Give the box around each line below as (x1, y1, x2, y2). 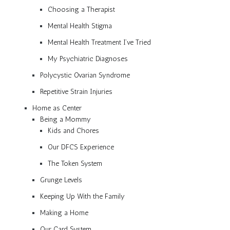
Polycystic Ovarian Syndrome (40, 70, 130, 80)
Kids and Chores (48, 126, 99, 135)
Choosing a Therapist (48, 5, 115, 14)
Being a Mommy (40, 114, 91, 124)
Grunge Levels (40, 175, 82, 184)
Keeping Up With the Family (40, 191, 125, 201)
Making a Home (40, 208, 88, 217)
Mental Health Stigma (48, 21, 112, 30)
